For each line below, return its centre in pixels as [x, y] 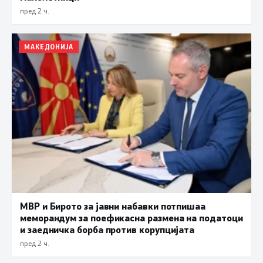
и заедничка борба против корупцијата [107, 229]
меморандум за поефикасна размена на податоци [131, 217]
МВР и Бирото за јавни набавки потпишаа [113, 205]
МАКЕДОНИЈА [49, 46]
